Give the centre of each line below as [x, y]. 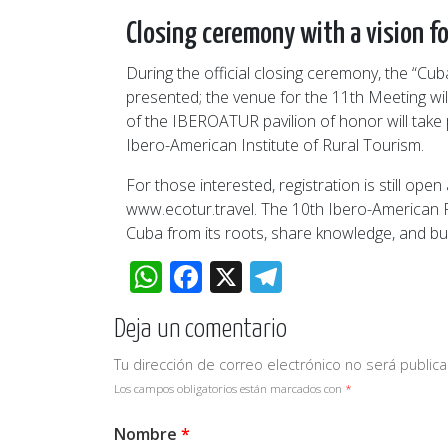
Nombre [147, 434]
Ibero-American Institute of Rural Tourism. [275, 145]
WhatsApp [236, 277]
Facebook [271, 277]
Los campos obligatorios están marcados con [229, 389]
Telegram [350, 277]
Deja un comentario [200, 330]
